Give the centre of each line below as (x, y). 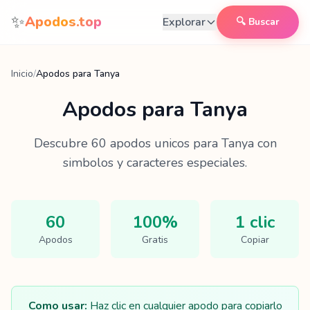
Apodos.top (63, 22)
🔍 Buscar (258, 22)
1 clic (255, 222)
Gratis (155, 240)
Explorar (184, 22)
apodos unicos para (164, 143)
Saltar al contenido (62, 13)
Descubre (62, 143)
